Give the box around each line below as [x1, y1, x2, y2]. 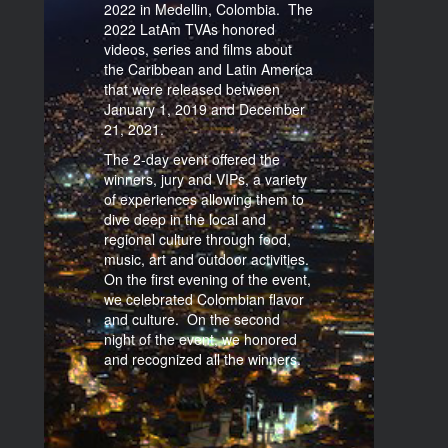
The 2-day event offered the [104, 149, 280, 169]
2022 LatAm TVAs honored [104, 19, 275, 39]
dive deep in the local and [104, 209, 266, 229]
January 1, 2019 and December [104, 99, 305, 119]
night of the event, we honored [104, 329, 297, 349]
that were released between [104, 79, 280, 99]
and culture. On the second [104, 309, 280, 329]
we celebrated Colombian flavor [104, 289, 304, 309]
